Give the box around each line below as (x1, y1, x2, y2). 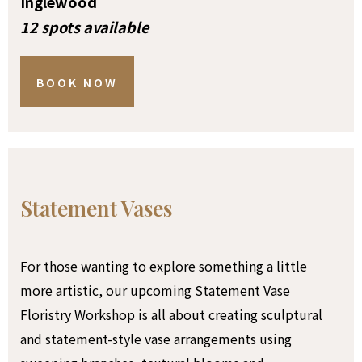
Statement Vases (20, 193, 172, 222)
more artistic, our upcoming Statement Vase (20, 280, 290, 300)
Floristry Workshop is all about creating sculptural (20, 304, 322, 324)
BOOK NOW (36, 74, 118, 90)
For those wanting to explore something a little (20, 255, 307, 276)
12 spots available (20, 15, 149, 37)
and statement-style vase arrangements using (20, 328, 292, 348)
